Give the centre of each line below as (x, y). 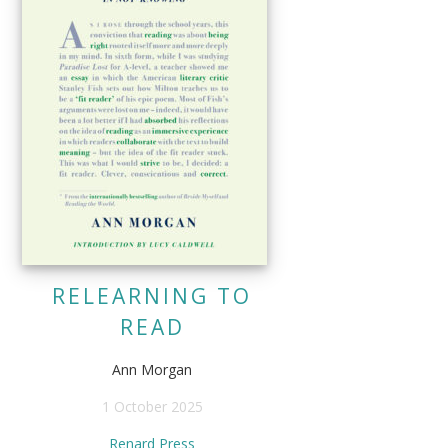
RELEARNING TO (152, 296)
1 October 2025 (152, 407)
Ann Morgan (152, 370)
